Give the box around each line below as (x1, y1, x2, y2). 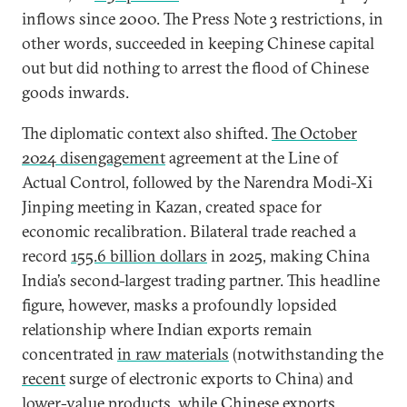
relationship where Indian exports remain (22, 319, 313, 340)
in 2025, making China (207, 245, 370, 266)
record (22, 245, 71, 266)
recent (22, 368, 65, 389)
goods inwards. (22, 82, 129, 103)
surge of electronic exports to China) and (65, 368, 353, 389)
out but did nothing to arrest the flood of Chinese (22, 57, 369, 78)
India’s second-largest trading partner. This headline (22, 270, 380, 291)
